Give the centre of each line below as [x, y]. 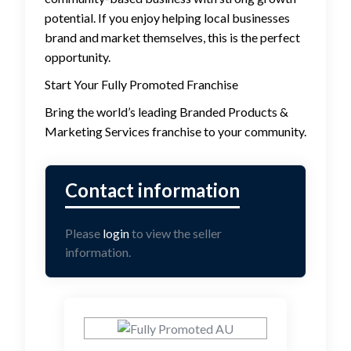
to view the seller [175, 233]
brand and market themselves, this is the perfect [172, 37]
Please [84, 233]
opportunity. [78, 57]
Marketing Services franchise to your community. [175, 131]
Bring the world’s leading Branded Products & [166, 112]
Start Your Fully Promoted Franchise [141, 84]
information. [98, 252]
